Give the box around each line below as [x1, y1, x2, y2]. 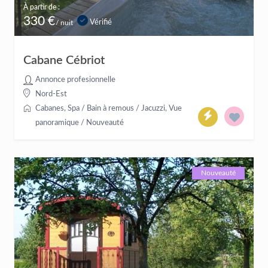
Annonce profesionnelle [35, 76, 115, 84]
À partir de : [23, 4, 60, 11]
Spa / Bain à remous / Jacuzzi [68, 105, 165, 112]
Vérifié [88, 19, 112, 26]
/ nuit [54, 19, 73, 26]
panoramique [35, 119, 79, 127]
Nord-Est [35, 90, 67, 98]
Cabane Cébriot [23, 54, 105, 66]
